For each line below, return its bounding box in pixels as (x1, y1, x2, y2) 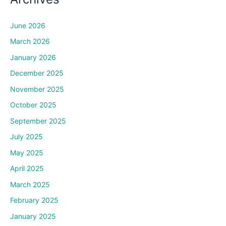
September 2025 (10, 116, 66, 125)
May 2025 (10, 148, 43, 157)
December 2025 (10, 69, 64, 78)
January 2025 (10, 211, 56, 220)
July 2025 (10, 132, 43, 141)
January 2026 (10, 52, 56, 62)
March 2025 (10, 180, 50, 189)
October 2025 (10, 100, 56, 109)
